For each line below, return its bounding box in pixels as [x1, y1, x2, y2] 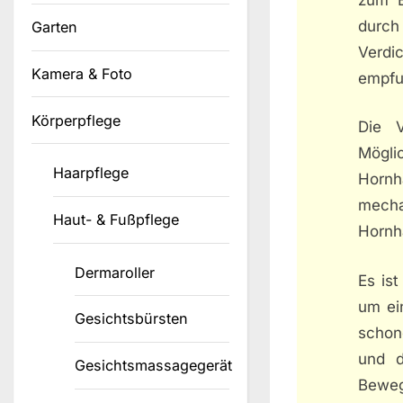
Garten [31, 18, 77, 37]
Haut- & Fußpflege [53, 210, 180, 229]
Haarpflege [53, 164, 130, 183]
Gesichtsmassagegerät [75, 356, 233, 375]
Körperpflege [31, 111, 121, 130]
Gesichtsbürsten [75, 309, 189, 328]
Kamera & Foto [31, 65, 132, 84]
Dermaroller [75, 263, 156, 282]
